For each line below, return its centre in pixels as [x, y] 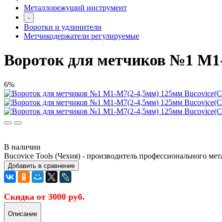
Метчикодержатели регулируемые [82, 36]
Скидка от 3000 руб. [44, 196]
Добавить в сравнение [41, 166]
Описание [23, 214]
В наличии [22, 147]
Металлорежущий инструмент [75, 8]
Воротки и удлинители [63, 27]
